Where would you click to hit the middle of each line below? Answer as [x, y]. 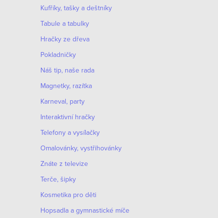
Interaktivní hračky [68, 117]
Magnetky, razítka [66, 86]
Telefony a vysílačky [70, 132]
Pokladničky [58, 54]
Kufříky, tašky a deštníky [76, 8]
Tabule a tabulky [65, 23]
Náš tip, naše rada [67, 70]
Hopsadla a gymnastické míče [85, 210]
